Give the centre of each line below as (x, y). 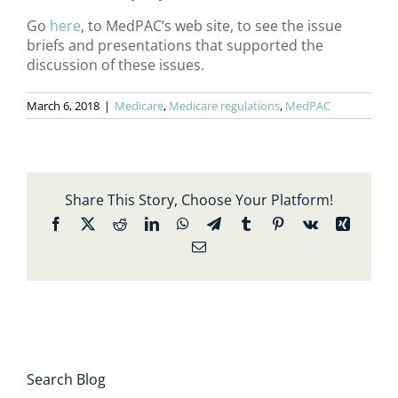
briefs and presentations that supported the (175, 46)
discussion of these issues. (115, 65)
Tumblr (272, 223)
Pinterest (308, 223)
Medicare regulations (224, 106)
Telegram (246, 223)
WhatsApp (218, 223)
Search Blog (66, 380)
